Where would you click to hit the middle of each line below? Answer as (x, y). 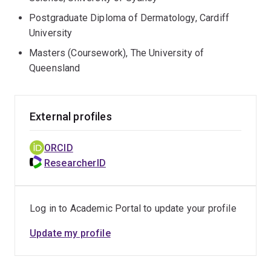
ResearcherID (75, 163)
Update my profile (70, 233)
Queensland (55, 68)
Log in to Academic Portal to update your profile (133, 208)
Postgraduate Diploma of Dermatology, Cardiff (129, 18)
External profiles (71, 116)
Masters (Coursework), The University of (117, 53)
